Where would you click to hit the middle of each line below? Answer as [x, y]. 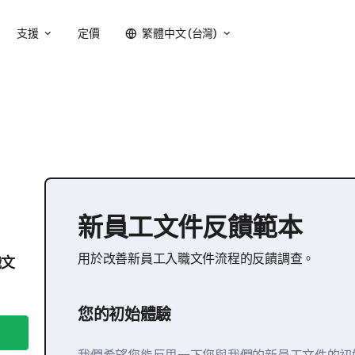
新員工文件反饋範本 [190, 227]
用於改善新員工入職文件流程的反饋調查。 [196, 258]
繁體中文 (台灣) [179, 33]
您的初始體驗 [125, 314]
